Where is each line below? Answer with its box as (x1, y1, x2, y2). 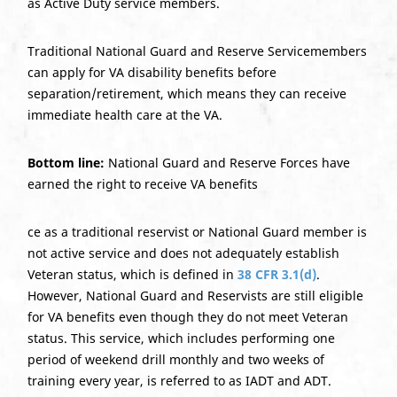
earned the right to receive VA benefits (27, 175, 258, 192)
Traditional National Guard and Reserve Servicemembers (27, 42, 367, 59)
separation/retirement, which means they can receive (27, 84, 346, 102)
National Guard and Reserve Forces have (104, 153, 350, 171)
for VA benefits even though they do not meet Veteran (27, 307, 348, 325)
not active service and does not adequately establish (27, 244, 339, 261)
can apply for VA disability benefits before (27, 63, 276, 81)
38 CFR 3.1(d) (237, 265, 316, 283)
